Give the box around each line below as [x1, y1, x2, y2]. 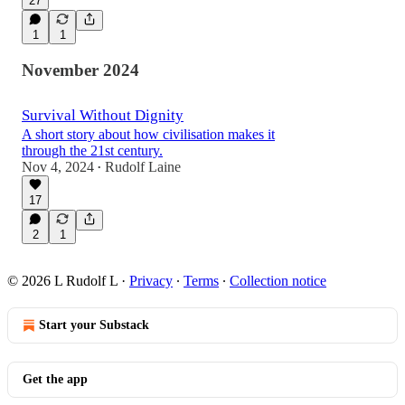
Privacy [129, 273, 173, 289]
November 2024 [22, 61, 139, 80]
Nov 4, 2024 [22, 159, 94, 175]
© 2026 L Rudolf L [7, 273, 118, 289]
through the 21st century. [22, 143, 163, 159]
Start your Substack [39, 318, 149, 333]
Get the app [23, 372, 88, 387]
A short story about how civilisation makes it [22, 127, 275, 143]
